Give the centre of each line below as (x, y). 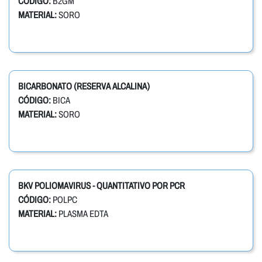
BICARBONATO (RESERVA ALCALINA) (84, 87)
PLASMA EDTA (82, 214)
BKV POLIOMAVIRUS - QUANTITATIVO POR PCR (101, 186)
